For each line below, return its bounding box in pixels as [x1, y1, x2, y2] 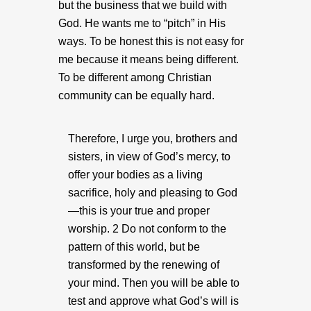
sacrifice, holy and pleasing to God [68, 187, 237, 199]
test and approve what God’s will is [68, 295, 239, 307]
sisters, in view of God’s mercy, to [68, 151, 230, 162]
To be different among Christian [58, 72, 212, 83]
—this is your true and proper [68, 205, 210, 217]
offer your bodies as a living [68, 169, 203, 180]
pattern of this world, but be [68, 241, 200, 253]
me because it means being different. [58, 53, 239, 65]
